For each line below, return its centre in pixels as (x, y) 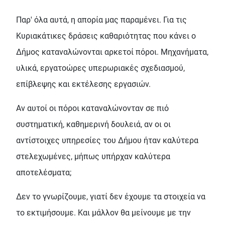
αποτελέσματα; (45, 172)
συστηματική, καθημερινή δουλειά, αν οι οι (93, 124)
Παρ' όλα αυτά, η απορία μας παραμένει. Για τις (101, 20)
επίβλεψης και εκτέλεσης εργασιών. (83, 84)
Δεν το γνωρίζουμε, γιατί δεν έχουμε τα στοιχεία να (111, 196)
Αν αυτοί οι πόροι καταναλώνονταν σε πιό (92, 108)
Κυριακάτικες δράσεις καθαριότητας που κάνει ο (106, 36)
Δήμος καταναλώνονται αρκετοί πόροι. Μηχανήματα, (112, 52)
